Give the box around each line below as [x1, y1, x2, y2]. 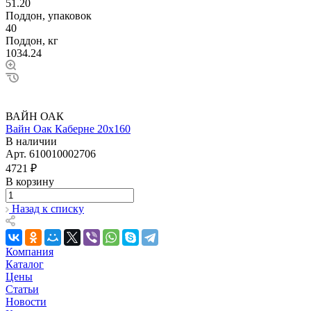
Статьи [6, 283, 39, 295]
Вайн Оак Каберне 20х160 [6, 122, 131, 135]
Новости [6, 295, 47, 308]
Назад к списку [12, 202, 84, 215]
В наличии [6, 135, 57, 147]
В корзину [6, 175, 54, 187]
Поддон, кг [6, 34, 58, 47]
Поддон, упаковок [6, 9, 92, 22]
